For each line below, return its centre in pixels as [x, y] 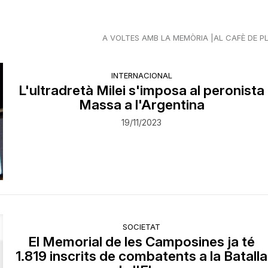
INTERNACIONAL [141, 75]
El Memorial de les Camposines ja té [142, 241]
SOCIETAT [142, 226]
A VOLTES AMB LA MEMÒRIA [155, 37]
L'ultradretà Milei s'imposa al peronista [142, 90]
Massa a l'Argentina [141, 104]
